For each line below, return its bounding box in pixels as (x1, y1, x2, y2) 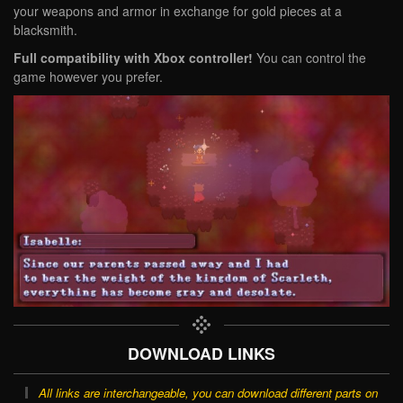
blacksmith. (13, 21, 77, 40)
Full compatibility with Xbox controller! (13, 49, 253, 67)
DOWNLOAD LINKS (128, 341, 275, 364)
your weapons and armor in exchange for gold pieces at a (13, 2, 342, 21)
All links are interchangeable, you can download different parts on (38, 383, 378, 401)
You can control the (253, 49, 366, 67)
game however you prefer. (13, 67, 163, 86)
